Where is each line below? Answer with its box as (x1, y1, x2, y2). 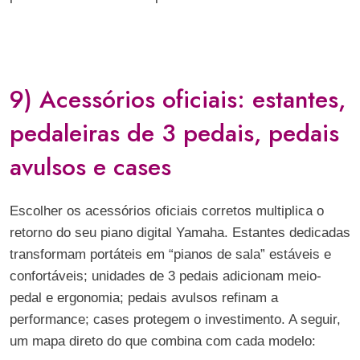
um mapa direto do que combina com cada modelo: (10, 333, 316, 349)
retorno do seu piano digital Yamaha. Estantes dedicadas (10, 225, 350, 240)
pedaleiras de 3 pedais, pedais (10, 116, 339, 150)
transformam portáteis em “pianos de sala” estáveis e (10, 247, 331, 262)
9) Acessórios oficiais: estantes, (10, 82, 346, 117)
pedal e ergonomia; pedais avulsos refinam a (10, 290, 278, 305)
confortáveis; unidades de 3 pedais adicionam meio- (10, 268, 321, 284)
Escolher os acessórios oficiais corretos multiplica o (10, 203, 324, 219)
